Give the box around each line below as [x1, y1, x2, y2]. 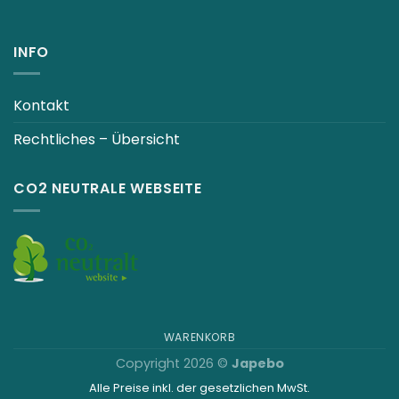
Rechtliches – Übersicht [13, 129, 180, 151]
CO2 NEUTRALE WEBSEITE [13, 178, 202, 199]
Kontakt [13, 95, 69, 117]
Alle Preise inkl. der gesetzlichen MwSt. [89, 379, 310, 397]
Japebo [231, 354, 284, 372]
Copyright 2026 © [115, 354, 232, 372]
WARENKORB [163, 329, 236, 345]
